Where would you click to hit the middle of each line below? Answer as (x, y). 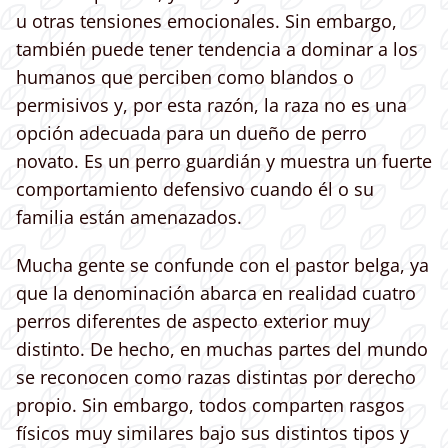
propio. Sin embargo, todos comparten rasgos (210, 405)
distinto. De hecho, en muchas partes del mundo (222, 349)
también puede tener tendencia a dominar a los (217, 49)
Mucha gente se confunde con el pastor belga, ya (222, 265)
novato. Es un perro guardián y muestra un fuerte (224, 161)
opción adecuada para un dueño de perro (191, 133)
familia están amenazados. (129, 217)
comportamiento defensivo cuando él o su (195, 189)
